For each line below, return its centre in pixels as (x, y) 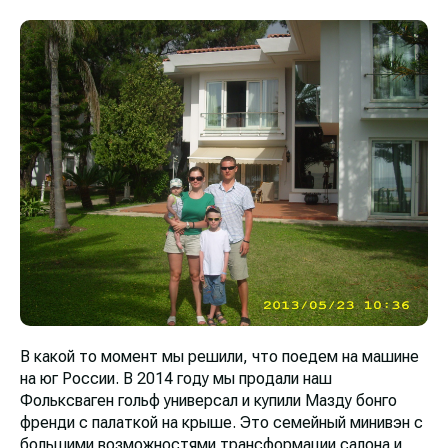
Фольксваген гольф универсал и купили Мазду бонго (208, 400)
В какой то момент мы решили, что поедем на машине (219, 356)
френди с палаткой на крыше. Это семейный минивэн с (221, 422)
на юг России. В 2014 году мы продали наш (176, 378)
